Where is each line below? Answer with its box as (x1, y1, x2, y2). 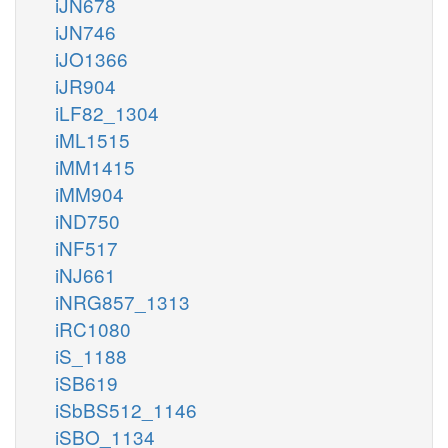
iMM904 (55, 179, 124, 207)
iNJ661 (55, 260, 116, 288)
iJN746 (55, 17, 116, 45)
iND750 (55, 206, 120, 234)
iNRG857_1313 (55, 287, 190, 315)
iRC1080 (55, 314, 131, 342)
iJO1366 (55, 44, 128, 72)
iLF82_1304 (55, 98, 159, 126)
